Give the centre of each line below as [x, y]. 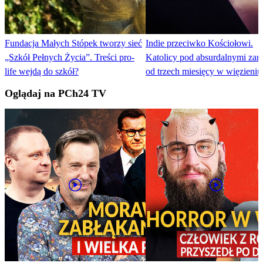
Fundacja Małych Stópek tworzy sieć [73, 43]
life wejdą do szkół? [42, 72]
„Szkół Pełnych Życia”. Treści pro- [70, 58]
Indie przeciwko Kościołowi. [199, 43]
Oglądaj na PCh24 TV [55, 94]
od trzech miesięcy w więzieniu [204, 72]
